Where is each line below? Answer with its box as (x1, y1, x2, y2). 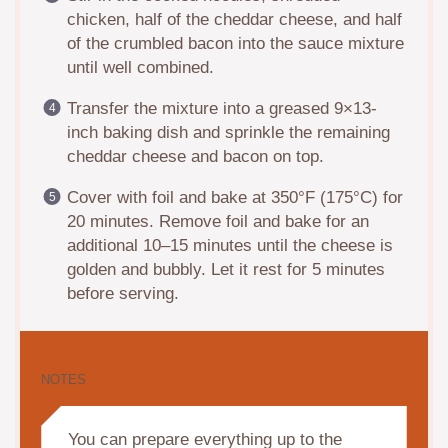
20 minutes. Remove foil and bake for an (66, 211, 369, 231)
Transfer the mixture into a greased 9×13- (66, 98, 377, 118)
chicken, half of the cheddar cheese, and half (66, 9, 402, 29)
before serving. (66, 283, 179, 303)
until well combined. (66, 57, 214, 77)
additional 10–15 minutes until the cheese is (66, 235, 393, 255)
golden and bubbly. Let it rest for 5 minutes (66, 259, 385, 279)
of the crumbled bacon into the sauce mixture (66, 33, 404, 53)
